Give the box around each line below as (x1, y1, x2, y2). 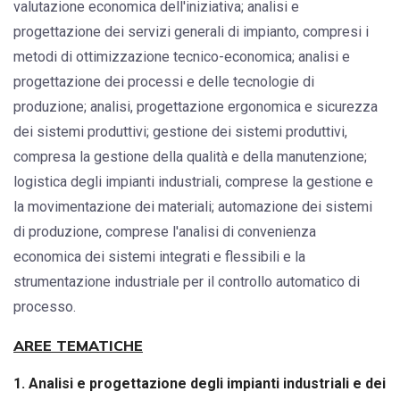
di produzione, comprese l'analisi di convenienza (13, 222, 316, 240)
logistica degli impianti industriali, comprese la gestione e (13, 172, 373, 190)
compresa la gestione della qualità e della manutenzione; (13, 147, 367, 165)
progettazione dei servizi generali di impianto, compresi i (13, 22, 369, 40)
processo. (13, 297, 76, 315)
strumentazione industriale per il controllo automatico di (13, 272, 360, 290)
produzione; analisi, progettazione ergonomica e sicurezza (13, 97, 378, 115)
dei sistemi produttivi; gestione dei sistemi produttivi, (13, 122, 347, 140)
